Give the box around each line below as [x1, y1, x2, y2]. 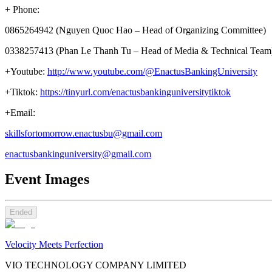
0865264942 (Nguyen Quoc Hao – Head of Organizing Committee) [5, 24, 266, 35]
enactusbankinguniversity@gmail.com [5, 148, 151, 159]
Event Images [5, 171, 89, 188]
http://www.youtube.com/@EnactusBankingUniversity [47, 66, 257, 76]
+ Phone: [5, 4, 39, 15]
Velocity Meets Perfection [5, 239, 103, 250]
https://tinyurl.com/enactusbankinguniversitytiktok [40, 86, 231, 97]
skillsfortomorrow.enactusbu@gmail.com [5, 127, 162, 138]
